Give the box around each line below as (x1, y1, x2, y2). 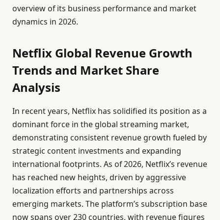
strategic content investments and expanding (12, 145, 181, 157)
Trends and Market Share (12, 62, 159, 79)
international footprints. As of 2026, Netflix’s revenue (12, 159, 207, 170)
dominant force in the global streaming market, (12, 119, 189, 130)
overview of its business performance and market (12, 3, 196, 14)
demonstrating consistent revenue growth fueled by (12, 132, 207, 143)
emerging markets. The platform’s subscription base (12, 198, 207, 210)
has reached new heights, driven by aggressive (12, 172, 186, 183)
